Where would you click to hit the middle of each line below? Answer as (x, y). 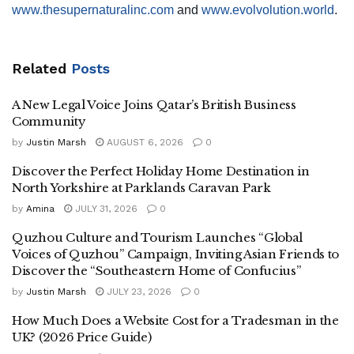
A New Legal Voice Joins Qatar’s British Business (154, 105)
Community (49, 122)
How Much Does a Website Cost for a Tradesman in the (175, 321)
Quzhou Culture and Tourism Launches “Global (158, 238)
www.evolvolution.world (268, 10)
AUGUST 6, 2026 (143, 143)
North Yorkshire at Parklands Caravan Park (141, 188)
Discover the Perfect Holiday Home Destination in (161, 171)
